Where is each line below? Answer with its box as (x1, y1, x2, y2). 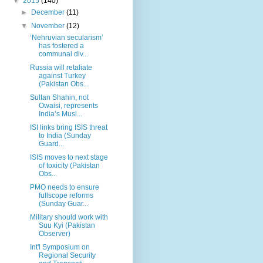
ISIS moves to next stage (29, 153, 108, 161)
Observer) (38, 229, 70, 238)
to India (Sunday (38, 131, 91, 140)
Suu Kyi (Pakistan (38, 221, 95, 230)
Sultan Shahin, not (29, 93, 89, 102)
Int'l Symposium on (29, 242, 90, 251)
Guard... (38, 139, 64, 148)
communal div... (38, 49, 88, 58)
